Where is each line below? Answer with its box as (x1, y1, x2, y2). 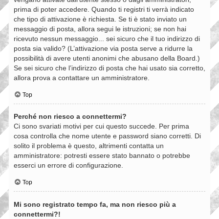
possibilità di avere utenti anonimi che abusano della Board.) (14, 54, 200, 62)
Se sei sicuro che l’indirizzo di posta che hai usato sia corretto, (14, 64, 205, 72)
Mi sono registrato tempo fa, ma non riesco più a (14, 200, 176, 208)
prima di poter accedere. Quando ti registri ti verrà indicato (14, 5, 194, 13)
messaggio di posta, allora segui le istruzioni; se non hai (14, 24, 186, 33)
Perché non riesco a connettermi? (14, 112, 127, 121)
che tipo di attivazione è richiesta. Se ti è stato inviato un (14, 15, 187, 23)
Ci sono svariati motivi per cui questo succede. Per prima (14, 122, 189, 131)
